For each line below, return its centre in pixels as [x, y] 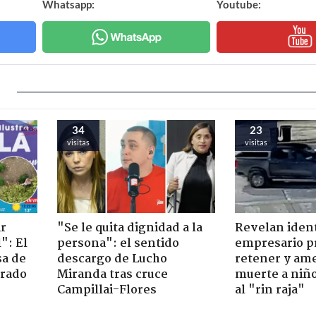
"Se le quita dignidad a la [129, 228]
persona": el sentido [118, 243]
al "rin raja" [270, 290]
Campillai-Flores [107, 290]
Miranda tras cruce [112, 274]
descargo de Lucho [112, 259]
